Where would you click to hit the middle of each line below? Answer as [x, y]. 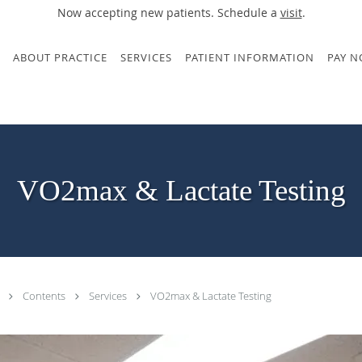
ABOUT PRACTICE [60, 57]
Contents [45, 296]
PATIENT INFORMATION [250, 57]
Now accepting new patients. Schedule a [168, 13]
